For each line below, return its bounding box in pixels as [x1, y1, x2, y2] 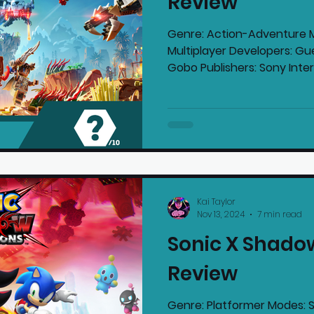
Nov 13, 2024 [197, 208, 245, 221]
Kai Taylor [197, 195, 235, 207]
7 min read [257, 208, 302, 221]
